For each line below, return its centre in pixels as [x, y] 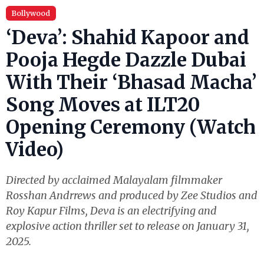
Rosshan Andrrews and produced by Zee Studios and [132, 195]
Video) [35, 150]
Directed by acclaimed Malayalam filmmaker [114, 180]
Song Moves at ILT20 [103, 105]
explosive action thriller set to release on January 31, [128, 226]
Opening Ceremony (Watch [131, 127]
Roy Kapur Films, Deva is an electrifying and [111, 211]
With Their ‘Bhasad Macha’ [131, 82]
